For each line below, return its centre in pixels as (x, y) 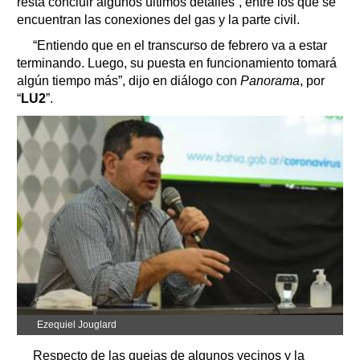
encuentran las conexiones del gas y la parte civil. (158, 19)
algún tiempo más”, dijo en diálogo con (129, 80)
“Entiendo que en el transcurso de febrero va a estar (180, 45)
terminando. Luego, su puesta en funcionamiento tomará (177, 63)
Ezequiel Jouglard (77, 324)
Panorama (270, 80)
